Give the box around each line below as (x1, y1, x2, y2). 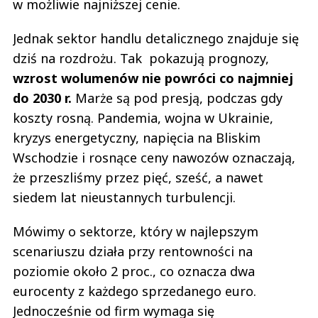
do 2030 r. (13, 89, 75, 106)
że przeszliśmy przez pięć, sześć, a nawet (13, 168, 263, 186)
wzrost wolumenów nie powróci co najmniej (13, 69, 293, 87)
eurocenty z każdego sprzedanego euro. (13, 282, 256, 300)
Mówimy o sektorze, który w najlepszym (13, 222, 258, 240)
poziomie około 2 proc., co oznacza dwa (13, 262, 255, 280)
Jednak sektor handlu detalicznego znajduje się (13, 29, 299, 47)
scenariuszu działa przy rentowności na (13, 242, 253, 260)
